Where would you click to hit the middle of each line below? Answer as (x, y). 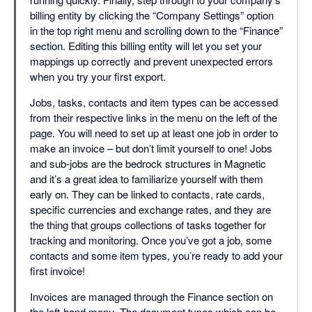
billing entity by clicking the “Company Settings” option (152, 15)
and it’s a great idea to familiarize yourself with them (147, 179)
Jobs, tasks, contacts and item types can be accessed (154, 102)
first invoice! (57, 271)
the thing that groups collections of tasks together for (148, 225)
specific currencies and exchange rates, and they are (150, 210)
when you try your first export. (98, 77)
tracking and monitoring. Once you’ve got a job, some (151, 240)
